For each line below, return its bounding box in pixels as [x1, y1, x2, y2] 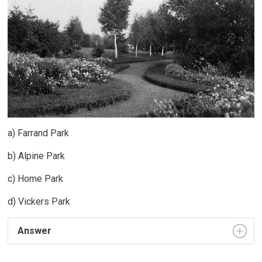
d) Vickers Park [8, 196, 73, 208]
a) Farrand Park [8, 127, 70, 139]
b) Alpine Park [8, 150, 65, 162]
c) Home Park [8, 173, 64, 185]
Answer [15, 225, 52, 237]
